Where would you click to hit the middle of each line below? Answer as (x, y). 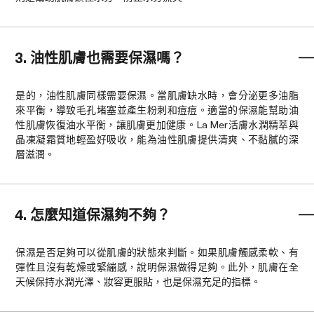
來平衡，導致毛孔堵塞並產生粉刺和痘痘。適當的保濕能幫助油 (157, 110)
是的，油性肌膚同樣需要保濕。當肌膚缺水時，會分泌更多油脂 (157, 95)
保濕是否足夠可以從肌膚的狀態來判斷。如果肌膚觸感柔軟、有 (157, 252)
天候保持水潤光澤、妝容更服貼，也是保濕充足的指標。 (138, 282)
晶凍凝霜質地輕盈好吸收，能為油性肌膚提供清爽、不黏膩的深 (157, 139)
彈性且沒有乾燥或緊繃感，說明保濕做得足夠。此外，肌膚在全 (157, 267)
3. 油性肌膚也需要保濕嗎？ (100, 58)
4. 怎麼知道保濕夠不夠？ (93, 215)
